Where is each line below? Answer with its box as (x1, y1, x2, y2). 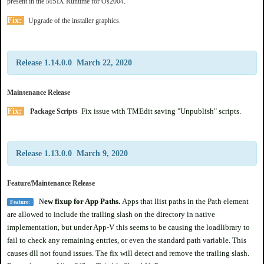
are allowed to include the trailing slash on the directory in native (7, 209, 215, 219)
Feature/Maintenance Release (7, 179, 95, 187)
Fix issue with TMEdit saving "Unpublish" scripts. (81, 106, 241, 115)
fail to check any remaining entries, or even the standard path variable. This (7, 235, 246, 245)
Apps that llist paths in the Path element (121, 196, 249, 206)
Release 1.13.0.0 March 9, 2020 (16, 148, 128, 158)
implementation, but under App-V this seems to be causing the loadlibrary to (7, 222, 250, 232)
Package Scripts (30, 107, 81, 115)
